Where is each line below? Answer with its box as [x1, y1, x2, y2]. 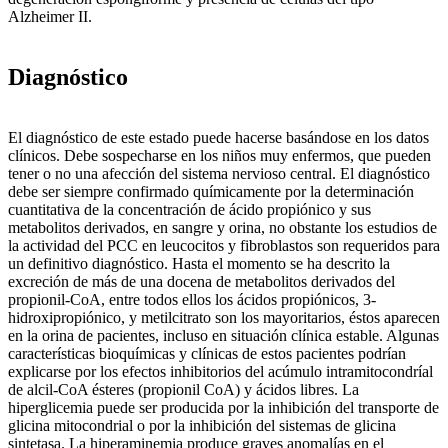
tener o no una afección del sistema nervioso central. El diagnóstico [8, 164, 430, 182]
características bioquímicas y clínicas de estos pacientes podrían [8, 344, 406, 362]
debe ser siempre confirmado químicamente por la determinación [8, 182, 414, 200]
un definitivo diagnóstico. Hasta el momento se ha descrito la [8, 254, 390, 272]
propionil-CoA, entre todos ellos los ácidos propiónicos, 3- [8, 290, 376, 308]
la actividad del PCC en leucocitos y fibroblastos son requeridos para [8, 236, 440, 254]
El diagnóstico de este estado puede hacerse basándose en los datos [8, 128, 429, 146]
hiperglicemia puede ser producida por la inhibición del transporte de [8, 398, 439, 416]
